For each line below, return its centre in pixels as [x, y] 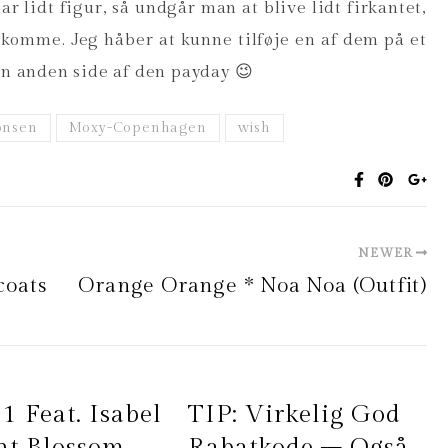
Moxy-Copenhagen [137, 128]
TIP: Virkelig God [294, 414]
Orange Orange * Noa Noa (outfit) [252, 285]
